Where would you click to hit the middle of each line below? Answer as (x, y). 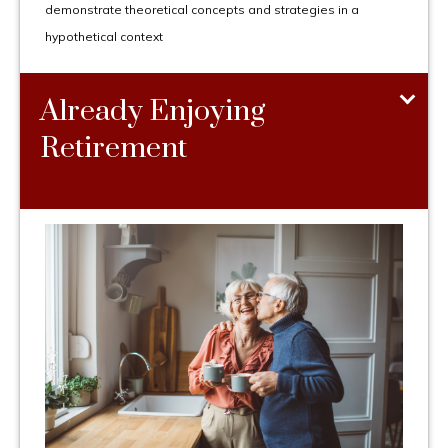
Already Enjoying (152, 112)
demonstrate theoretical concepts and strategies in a (202, 10)
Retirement (113, 149)
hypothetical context (104, 37)
